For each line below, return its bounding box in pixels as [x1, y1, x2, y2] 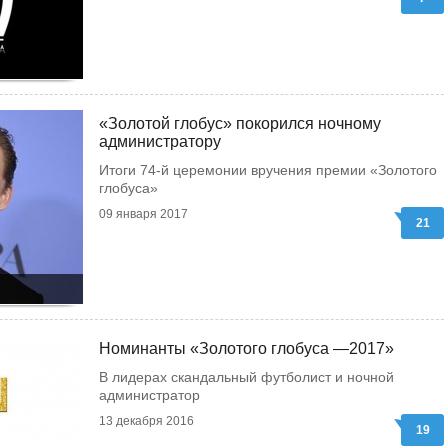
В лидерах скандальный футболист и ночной [99, 369, 394, 385]
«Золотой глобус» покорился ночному [99, 115, 381, 132]
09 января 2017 [99, 207, 188, 221]
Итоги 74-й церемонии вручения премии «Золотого [99, 162, 437, 178]
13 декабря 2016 [99, 414, 194, 428]
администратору [99, 133, 221, 150]
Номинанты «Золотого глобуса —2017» [99, 340, 394, 357]
